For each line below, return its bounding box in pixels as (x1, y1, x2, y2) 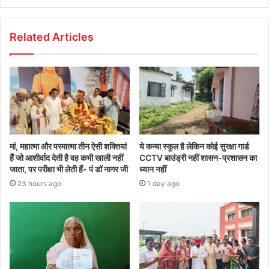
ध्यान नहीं (139, 163, 166, 174)
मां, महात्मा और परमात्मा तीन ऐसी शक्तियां (10, 141, 127, 151)
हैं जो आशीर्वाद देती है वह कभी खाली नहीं (10, 152, 123, 163)
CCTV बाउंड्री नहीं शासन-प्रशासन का (139, 152, 257, 163)
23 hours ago (17, 178, 61, 188)
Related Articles (10, 30, 94, 43)
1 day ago (147, 178, 180, 188)
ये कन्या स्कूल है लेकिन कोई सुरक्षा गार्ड (139, 141, 249, 151)
